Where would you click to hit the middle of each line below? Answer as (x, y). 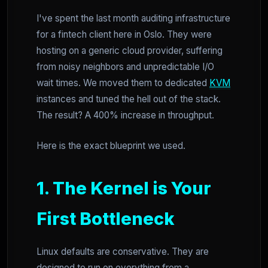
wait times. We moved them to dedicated (123, 83)
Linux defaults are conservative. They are (123, 252)
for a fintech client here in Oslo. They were (124, 34)
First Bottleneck (106, 219)
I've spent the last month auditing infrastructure (133, 18)
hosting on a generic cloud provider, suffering (130, 51)
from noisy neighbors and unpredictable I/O (125, 67)
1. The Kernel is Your (124, 188)
